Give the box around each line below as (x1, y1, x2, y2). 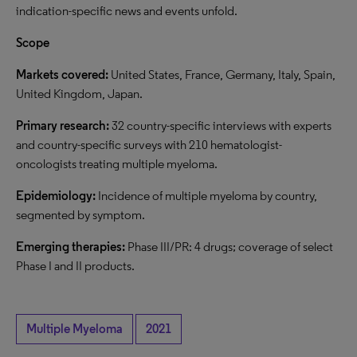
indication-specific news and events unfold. (16, 3, 237, 18)
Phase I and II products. (16, 258, 135, 273)
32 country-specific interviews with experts (109, 118, 331, 133)
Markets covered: (16, 67, 108, 82)
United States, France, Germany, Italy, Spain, (108, 67, 335, 82)
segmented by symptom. (16, 207, 145, 222)
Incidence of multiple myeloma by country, (96, 188, 317, 203)
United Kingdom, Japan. (16, 86, 143, 101)
